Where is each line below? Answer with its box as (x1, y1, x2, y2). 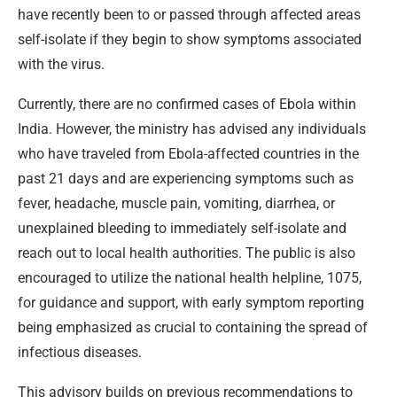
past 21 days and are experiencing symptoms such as (18, 169, 354, 187)
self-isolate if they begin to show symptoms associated (18, 30, 362, 48)
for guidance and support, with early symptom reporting (18, 293, 364, 311)
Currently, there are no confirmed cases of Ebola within (18, 95, 356, 113)
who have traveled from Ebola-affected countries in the (18, 144, 359, 162)
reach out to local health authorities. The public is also (18, 244, 355, 261)
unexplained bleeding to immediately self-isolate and (18, 219, 346, 237)
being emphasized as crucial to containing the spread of (18, 318, 368, 336)
